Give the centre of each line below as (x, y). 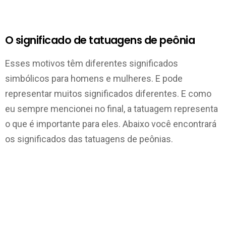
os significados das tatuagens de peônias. (89, 139)
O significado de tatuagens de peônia (100, 40)
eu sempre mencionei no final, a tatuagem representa (111, 109)
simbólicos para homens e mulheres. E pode (94, 78)
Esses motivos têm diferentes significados (92, 63)
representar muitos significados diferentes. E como (108, 94)
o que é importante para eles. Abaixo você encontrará (111, 124)
